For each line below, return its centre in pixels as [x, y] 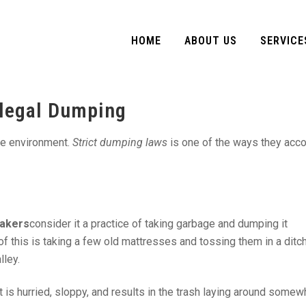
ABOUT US [211, 41]
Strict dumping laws [120, 142]
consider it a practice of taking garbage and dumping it [158, 224]
